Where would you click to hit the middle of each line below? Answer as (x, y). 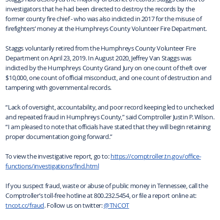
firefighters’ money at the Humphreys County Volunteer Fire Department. (106, 28)
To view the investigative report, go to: (58, 156)
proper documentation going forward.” (59, 136)
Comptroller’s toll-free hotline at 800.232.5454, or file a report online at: (101, 195)
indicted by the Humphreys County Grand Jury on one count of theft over (106, 68)
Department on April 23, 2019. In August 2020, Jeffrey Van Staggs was (98, 58)
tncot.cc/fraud (25, 205)
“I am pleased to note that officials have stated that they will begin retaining (108, 126)
